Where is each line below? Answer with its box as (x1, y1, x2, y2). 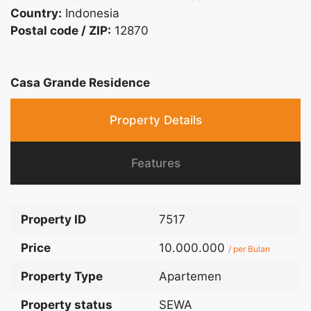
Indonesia (65, 6, 119, 20)
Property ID (21, 212, 86, 226)
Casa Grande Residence (10, 75, 150, 90)
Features (131, 155, 180, 170)
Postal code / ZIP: (10, 23, 111, 37)
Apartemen (159, 269, 221, 283)
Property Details (109, 112, 202, 127)
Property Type (21, 269, 103, 283)
